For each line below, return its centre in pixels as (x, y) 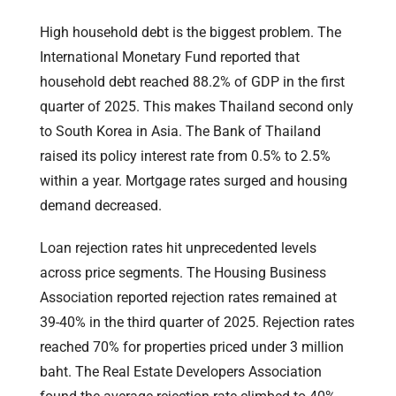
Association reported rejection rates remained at (188, 297)
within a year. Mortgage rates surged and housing (194, 180)
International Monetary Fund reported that (170, 57)
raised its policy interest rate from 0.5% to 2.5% (185, 156)
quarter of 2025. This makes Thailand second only (197, 106)
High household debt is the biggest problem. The (190, 32)
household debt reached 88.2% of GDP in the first (192, 81)
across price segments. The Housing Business (183, 272)
